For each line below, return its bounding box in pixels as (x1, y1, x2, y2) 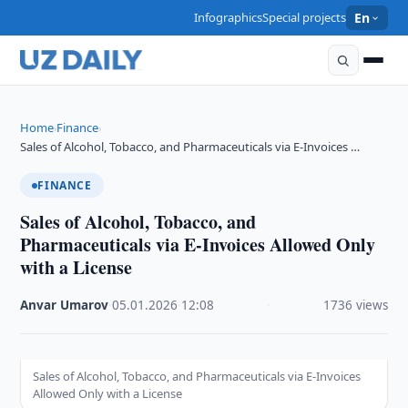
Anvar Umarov (20, 297, 109, 313)
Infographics (194, 9, 263, 25)
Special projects (262, 9, 347, 25)
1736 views (322, 297, 388, 313)
